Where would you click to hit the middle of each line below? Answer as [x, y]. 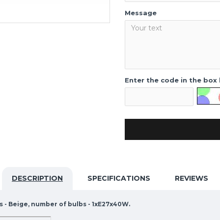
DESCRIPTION [37, 178]
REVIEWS [192, 178]
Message [141, 13]
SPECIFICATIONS [119, 178]
